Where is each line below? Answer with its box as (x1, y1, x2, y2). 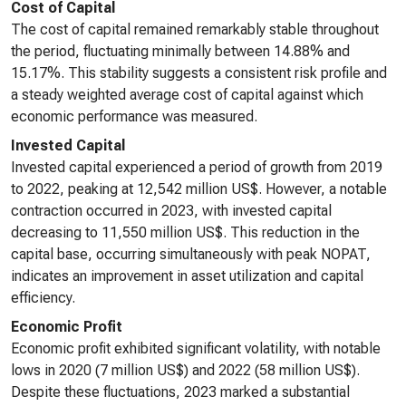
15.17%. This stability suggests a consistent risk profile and (11, 64, 387, 82)
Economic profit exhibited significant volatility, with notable (11, 340, 381, 357)
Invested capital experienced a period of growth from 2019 (11, 159, 382, 176)
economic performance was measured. (11, 108, 257, 125)
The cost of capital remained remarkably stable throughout (11, 21, 379, 38)
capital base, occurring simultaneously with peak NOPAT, (11, 246, 371, 263)
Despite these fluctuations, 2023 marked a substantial (11, 383, 350, 401)
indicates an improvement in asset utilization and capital (11, 267, 363, 285)
